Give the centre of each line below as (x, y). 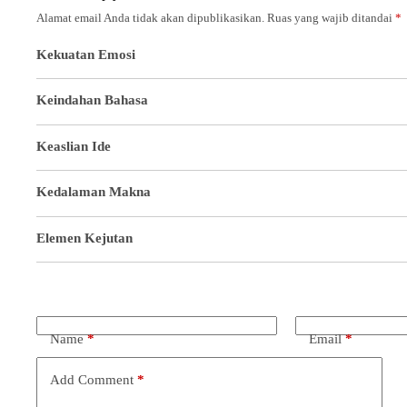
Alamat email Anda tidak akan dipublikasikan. (150, 17)
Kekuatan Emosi (86, 54)
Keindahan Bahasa (92, 100)
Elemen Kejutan (84, 238)
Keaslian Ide (74, 146)
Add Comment (92, 379)
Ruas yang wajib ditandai (331, 17)
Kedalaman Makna (94, 192)
